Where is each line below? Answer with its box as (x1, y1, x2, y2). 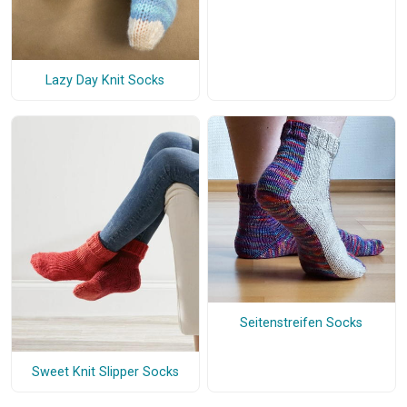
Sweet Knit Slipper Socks (31, 363, 179, 380)
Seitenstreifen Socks (240, 314, 363, 331)
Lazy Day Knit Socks (45, 72, 165, 88)
